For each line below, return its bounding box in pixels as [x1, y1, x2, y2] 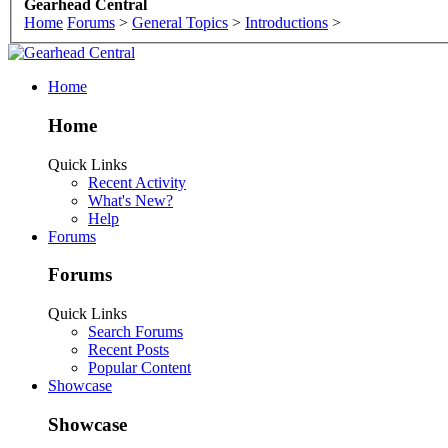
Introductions [245, 14, 328, 32]
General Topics [132, 14, 228, 32]
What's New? [88, 191, 173, 209]
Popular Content [88, 359, 191, 377]
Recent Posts [88, 341, 169, 359]
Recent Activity [88, 173, 186, 191]
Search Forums [88, 323, 183, 341]
